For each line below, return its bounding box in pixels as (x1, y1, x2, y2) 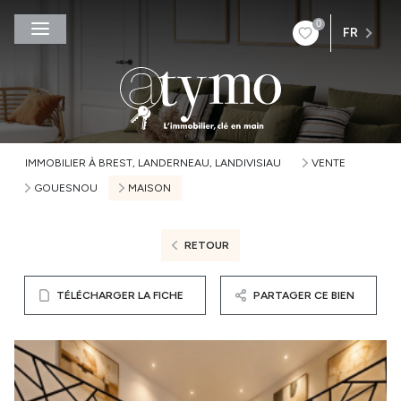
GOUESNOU (33, 182, 98, 194)
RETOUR (183, 239, 229, 252)
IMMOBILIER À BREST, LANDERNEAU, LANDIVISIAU (25, 157, 281, 169)
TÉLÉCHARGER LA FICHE (55, 289, 183, 302)
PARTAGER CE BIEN (253, 289, 355, 302)
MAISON (127, 182, 171, 194)
